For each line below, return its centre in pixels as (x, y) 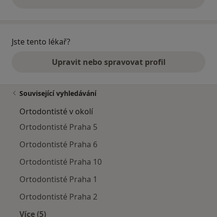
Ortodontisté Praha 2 (58, 196)
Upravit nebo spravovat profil (108, 62)
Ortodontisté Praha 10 (61, 162)
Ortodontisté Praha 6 (58, 144)
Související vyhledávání (58, 93)
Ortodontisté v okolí (56, 111)
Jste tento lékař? (41, 41)
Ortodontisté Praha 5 (58, 127)
